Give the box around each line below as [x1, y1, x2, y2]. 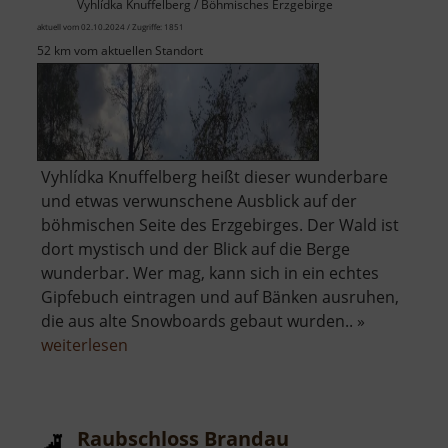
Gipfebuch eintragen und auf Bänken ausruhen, [41, 286, 399, 309]
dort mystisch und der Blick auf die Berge [41, 238, 350, 261]
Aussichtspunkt [127, 357, 243, 380]
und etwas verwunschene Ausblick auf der [41, 190, 357, 213]
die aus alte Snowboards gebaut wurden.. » [41, 310, 365, 333]
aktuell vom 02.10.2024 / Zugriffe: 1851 [37, 21, 184, 33]
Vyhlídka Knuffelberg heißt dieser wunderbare [41, 166, 388, 189]
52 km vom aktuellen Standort [37, 42, 203, 60]
